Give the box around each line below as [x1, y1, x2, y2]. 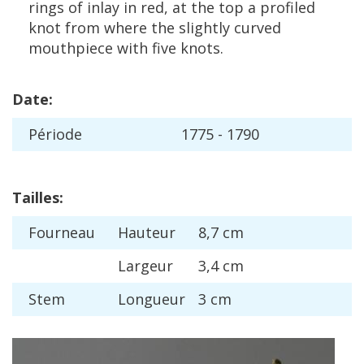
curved [234, 18, 281, 37]
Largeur [118, 256, 173, 275]
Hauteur [118, 223, 175, 242]
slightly [179, 18, 230, 37]
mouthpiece [28, 38, 113, 58]
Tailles [12, 188, 59, 207]
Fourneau [28, 223, 95, 242]
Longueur [118, 289, 185, 309]
